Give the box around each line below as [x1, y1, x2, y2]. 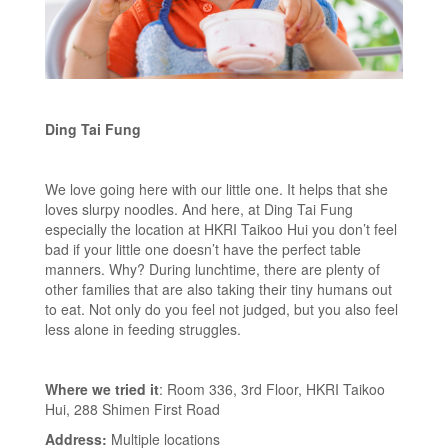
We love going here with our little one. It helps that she [45, 178, 388, 199]
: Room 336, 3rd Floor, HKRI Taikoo [159, 378, 385, 399]
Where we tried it [45, 378, 159, 399]
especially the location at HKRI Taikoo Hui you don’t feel [45, 218, 397, 239]
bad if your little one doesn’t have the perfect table [45, 238, 361, 259]
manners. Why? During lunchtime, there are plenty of [45, 258, 380, 279]
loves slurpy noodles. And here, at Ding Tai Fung [45, 198, 353, 219]
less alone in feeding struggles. [45, 318, 241, 339]
